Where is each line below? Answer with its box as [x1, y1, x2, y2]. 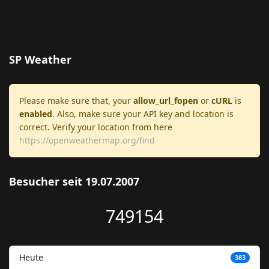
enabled [19, 108, 52, 119]
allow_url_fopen [133, 95, 198, 106]
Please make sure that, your [19, 95, 133, 106]
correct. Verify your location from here [19, 121, 172, 133]
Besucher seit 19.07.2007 [9, 174, 139, 189]
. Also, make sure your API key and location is [52, 108, 234, 119]
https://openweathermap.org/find [19, 134, 155, 146]
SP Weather [9, 52, 71, 67]
